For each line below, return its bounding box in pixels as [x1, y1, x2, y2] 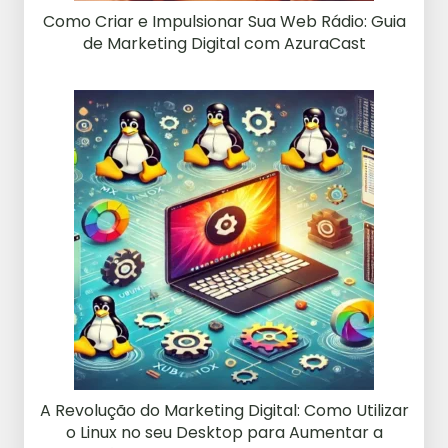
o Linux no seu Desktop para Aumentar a [65, 420, 383, 444]
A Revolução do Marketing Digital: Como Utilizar [39, 398, 409, 422]
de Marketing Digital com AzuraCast [82, 31, 366, 55]
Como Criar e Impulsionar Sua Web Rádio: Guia [42, 9, 406, 33]
